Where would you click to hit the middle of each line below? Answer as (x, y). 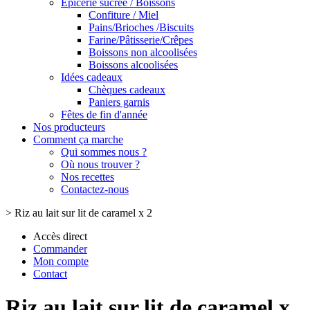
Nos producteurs (69, 127)
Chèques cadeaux (127, 90)
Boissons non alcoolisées (143, 52)
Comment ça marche (78, 139)
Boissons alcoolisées (133, 65)
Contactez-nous (95, 189)
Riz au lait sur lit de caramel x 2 (83, 213)
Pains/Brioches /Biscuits (141, 27)
